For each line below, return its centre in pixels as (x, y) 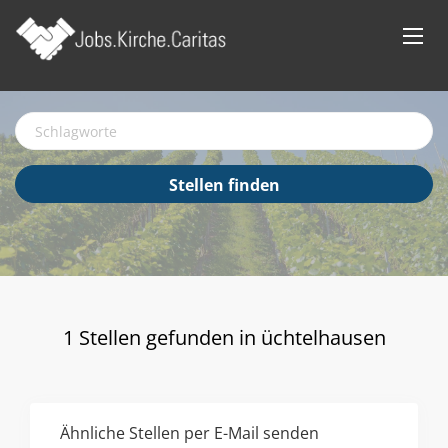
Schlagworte (55, 120)
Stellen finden (224, 185)
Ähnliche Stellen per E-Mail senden (189, 433)
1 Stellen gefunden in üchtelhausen (224, 337)
